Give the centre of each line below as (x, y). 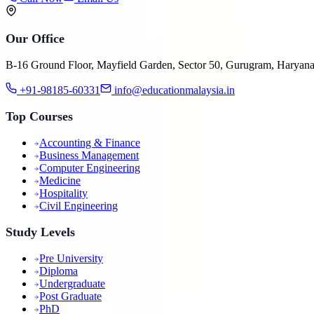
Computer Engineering (90, 168)
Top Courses (39, 117)
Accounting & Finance (90, 143)
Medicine (60, 181)
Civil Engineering (78, 206)
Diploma (59, 271)
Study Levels (40, 232)
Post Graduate (70, 296)
